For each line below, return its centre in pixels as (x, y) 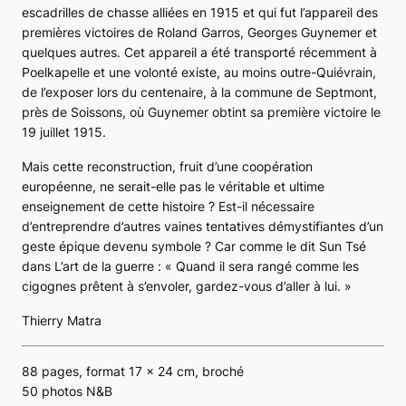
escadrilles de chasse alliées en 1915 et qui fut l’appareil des (200, 12)
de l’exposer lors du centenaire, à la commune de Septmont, (199, 92)
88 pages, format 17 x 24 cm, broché (133, 371)
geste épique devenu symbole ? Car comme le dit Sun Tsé (194, 246)
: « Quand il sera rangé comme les (256, 266)
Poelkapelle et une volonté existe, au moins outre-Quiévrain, (199, 72)
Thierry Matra (62, 320)
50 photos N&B (67, 391)
